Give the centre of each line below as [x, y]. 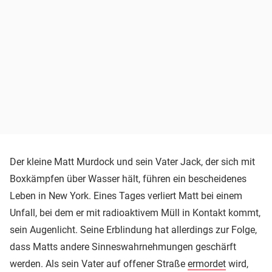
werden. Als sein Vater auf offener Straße [99, 264]
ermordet [207, 264]
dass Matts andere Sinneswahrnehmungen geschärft [123, 247]
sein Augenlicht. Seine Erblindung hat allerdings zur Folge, [133, 230]
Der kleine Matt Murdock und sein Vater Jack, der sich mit [132, 162]
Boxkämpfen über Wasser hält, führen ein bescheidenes [128, 179]
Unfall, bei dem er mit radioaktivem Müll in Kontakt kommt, [135, 213]
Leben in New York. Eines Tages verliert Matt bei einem [126, 196]
